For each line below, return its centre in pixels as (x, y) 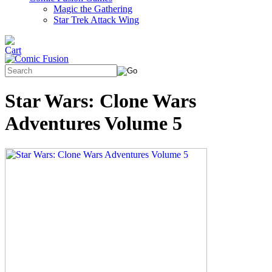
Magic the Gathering (93, 9)
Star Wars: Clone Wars (100, 101)
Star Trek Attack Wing (96, 20)
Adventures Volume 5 (93, 124)
